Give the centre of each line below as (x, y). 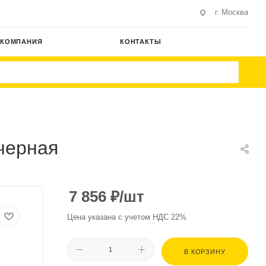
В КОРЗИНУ (205, 252)
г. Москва (232, 12)
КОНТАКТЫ (141, 42)
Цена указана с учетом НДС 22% (127, 217)
